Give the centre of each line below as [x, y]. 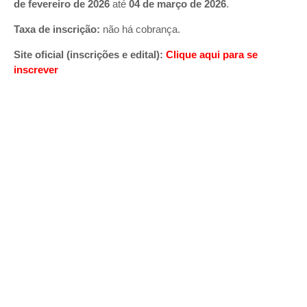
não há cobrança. [142, 29]
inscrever [36, 70]
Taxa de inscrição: [57, 29]
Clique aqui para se [212, 54]
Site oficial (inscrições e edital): [88, 54]
